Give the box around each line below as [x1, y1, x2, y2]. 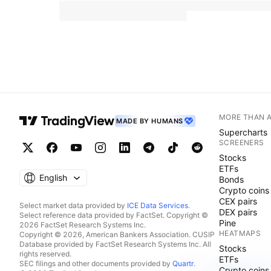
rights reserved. [19, 249, 71, 259]
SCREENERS [219, 138, 264, 148]
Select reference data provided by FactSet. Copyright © [19, 211, 208, 220]
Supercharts [219, 127, 267, 138]
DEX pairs [219, 207, 257, 218]
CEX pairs [219, 196, 257, 207]
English [39, 172, 67, 183]
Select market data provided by [19, 201, 127, 211]
